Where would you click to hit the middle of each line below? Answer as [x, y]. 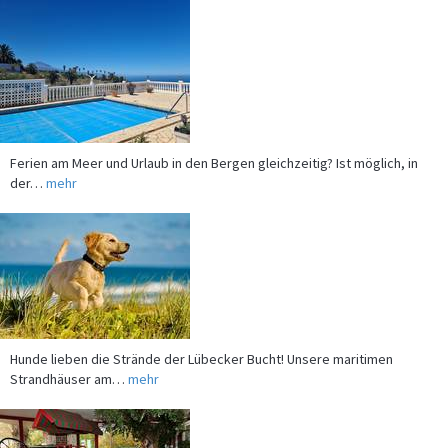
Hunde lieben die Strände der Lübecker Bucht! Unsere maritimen [201, 343]
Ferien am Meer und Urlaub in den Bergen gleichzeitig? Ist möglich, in [214, 147]
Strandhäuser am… [69, 363]
